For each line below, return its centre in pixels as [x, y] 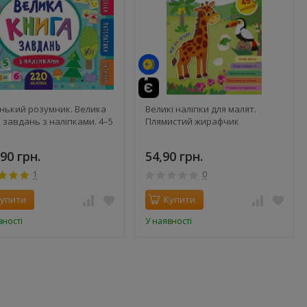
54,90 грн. [174, 156]
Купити [180, 199]
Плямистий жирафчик [192, 121]
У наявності [169, 221]
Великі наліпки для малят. [201, 109]
